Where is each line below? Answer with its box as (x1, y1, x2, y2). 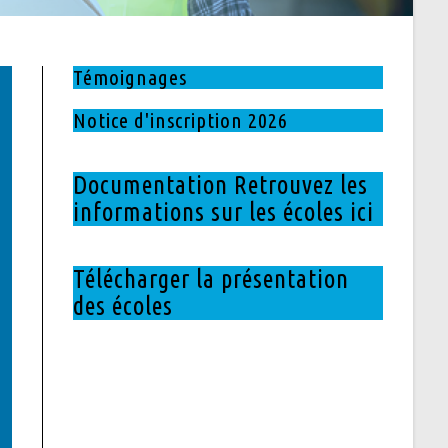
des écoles (72, 291, 173, 320)
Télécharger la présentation (72, 264, 349, 293)
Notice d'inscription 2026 (72, 107, 288, 132)
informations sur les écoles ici (72, 197, 374, 226)
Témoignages (72, 64, 187, 89)
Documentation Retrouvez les (72, 170, 368, 199)
